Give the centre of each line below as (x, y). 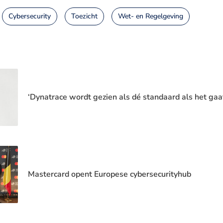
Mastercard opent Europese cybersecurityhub (110, 174)
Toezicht (84, 16)
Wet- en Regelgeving (151, 16)
